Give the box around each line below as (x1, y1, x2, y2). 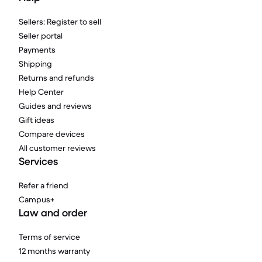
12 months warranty (19, 246, 90, 256)
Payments (19, 44, 56, 55)
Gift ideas (19, 115, 54, 125)
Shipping (19, 58, 52, 69)
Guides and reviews (19, 101, 92, 111)
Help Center (19, 87, 64, 97)
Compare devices (19, 129, 85, 139)
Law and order (19, 206, 87, 219)
